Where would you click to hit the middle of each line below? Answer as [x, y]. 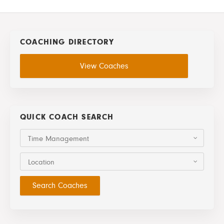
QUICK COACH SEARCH [67, 117]
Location [41, 162]
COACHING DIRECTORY [67, 42]
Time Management [58, 138]
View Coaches [104, 66]
